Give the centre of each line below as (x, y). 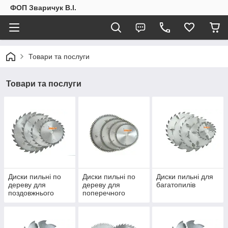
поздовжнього (31, 193)
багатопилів (176, 185)
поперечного (104, 193)
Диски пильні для (185, 177)
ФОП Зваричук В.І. (43, 8)
